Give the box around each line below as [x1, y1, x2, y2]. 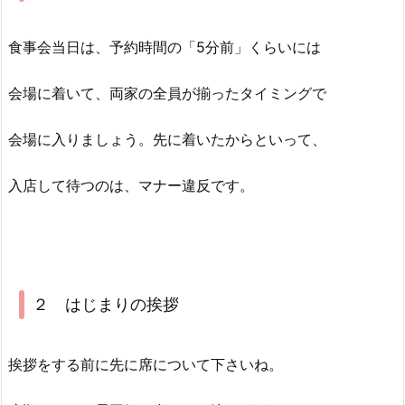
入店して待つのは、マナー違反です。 [8, 175, 254, 194]
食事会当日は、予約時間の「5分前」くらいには [8, 38, 321, 57]
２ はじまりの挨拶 [32, 295, 179, 315]
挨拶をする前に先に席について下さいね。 [8, 354, 283, 373]
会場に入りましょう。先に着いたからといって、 [8, 129, 326, 148]
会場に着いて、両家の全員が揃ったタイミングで [8, 84, 326, 103]
